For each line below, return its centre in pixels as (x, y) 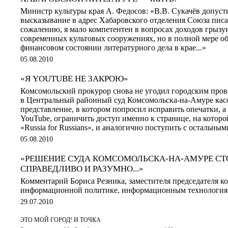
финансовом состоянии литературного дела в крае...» (113, 47)
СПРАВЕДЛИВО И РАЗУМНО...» (82, 168)
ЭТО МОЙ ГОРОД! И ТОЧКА (61, 220)
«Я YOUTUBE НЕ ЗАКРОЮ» (74, 78)
